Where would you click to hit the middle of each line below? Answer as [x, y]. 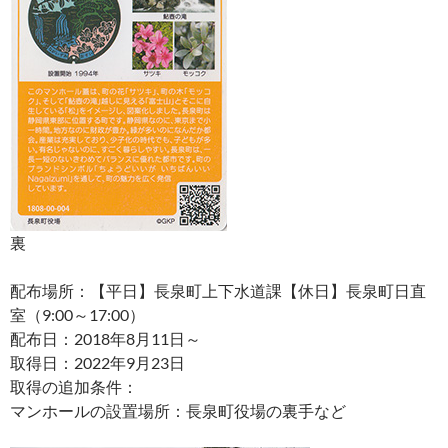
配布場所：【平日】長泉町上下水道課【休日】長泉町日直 [218, 290]
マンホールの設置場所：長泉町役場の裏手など [178, 410]
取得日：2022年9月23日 [97, 362]
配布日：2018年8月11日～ [105, 338]
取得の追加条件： [74, 386]
